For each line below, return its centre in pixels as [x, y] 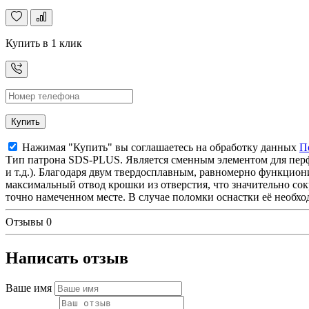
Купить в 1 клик [44, 43]
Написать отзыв [67, 258]
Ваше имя [29, 288]
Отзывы [26, 222]
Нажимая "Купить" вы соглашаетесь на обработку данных [159, 148]
